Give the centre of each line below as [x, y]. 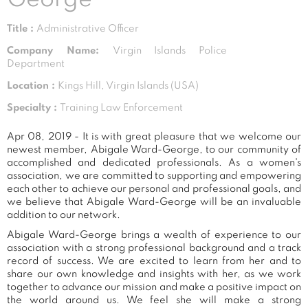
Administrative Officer [88, 29]
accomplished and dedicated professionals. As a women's [154, 163]
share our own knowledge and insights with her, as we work [154, 274]
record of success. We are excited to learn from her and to [154, 261]
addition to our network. [64, 215]
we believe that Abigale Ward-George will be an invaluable [154, 202]
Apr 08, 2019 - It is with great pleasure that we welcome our [154, 136]
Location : [32, 86]
